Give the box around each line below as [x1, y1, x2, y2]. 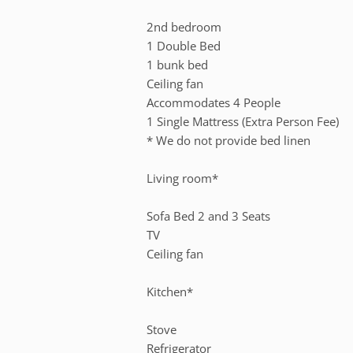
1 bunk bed [147, 56, 209, 72]
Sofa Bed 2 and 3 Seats [147, 207, 271, 224]
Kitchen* [147, 283, 194, 299]
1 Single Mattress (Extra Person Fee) [147, 113, 340, 129]
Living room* [147, 169, 219, 186]
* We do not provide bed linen [147, 132, 311, 148]
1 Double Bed [147, 37, 221, 54]
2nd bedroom [147, 18, 222, 35]
